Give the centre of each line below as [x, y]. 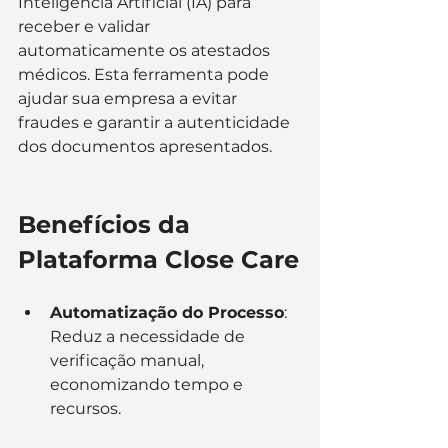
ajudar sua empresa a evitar [129, 99]
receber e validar [86, 27]
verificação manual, [129, 361]
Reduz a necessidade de [149, 337]
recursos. [85, 409]
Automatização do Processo [167, 313]
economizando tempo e [148, 385]
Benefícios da [107, 225]
